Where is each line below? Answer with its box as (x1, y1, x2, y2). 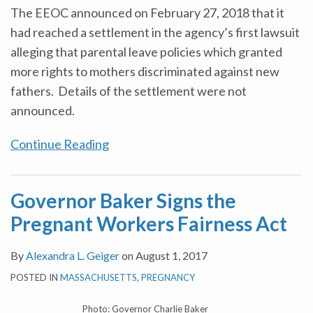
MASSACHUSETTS (60, 272, 137, 283)
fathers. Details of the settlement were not (10, 83, 247, 99)
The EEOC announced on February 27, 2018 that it (10, 5, 284, 20)
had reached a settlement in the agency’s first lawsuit (10, 24, 300, 40)
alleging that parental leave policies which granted (10, 44, 282, 59)
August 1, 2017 (136, 249, 208, 262)
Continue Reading (10, 136, 109, 152)
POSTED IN (10, 272, 60, 283)
